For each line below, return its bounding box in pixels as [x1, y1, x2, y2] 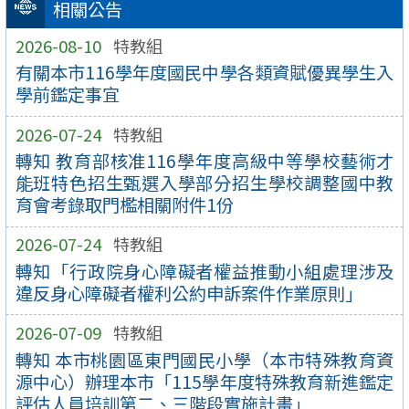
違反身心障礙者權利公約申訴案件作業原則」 [15, 279, 362, 306]
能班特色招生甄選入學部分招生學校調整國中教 [15, 170, 394, 196]
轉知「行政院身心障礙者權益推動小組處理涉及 [15, 257, 394, 284]
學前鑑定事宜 [15, 81, 120, 108]
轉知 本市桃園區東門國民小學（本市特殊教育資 [15, 346, 394, 372]
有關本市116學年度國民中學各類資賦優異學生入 [15, 59, 394, 86]
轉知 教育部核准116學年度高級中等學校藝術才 [15, 148, 394, 174]
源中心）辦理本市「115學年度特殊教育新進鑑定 [15, 368, 394, 394]
